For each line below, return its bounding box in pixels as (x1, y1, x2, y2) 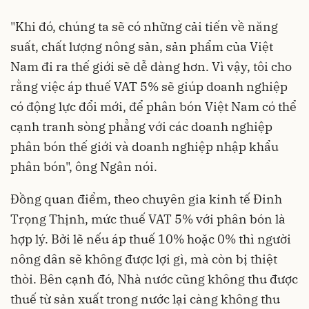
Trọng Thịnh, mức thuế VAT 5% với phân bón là (10, 210, 286, 227)
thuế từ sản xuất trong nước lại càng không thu (10, 290, 280, 307)
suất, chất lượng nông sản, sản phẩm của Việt (10, 38, 273, 54)
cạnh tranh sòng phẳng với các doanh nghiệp (10, 118, 272, 134)
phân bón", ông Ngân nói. (10, 158, 157, 175)
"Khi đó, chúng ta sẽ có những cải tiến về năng (10, 18, 278, 34)
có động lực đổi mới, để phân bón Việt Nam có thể (10, 98, 297, 114)
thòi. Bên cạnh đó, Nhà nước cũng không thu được (10, 270, 298, 287)
